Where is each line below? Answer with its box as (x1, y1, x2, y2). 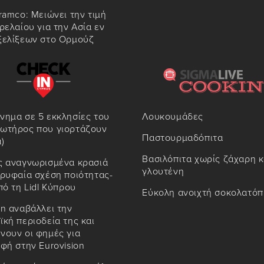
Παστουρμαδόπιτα (142, 132, 223, 144)
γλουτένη (142, 166, 184, 178)
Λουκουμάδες (142, 111, 204, 123)
